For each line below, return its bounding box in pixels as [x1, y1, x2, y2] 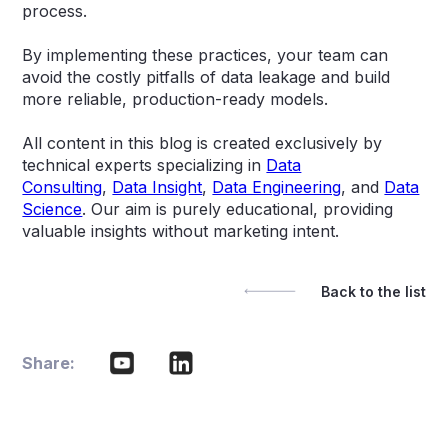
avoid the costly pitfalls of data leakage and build [22, 66, 391, 87]
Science [22, 198, 83, 219]
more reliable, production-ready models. [22, 88, 329, 109]
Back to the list [320, 282, 426, 300]
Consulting [22, 176, 103, 197]
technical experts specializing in [22, 154, 267, 175]
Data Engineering [212, 176, 342, 197]
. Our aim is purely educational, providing [82, 198, 394, 219]
